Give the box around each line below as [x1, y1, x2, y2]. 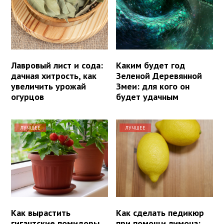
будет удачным [116, 90, 179, 102]
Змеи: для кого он [116, 80, 190, 92]
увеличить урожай [11, 80, 86, 92]
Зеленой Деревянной [116, 69, 202, 81]
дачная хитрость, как [11, 69, 96, 81]
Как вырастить [11, 206, 70, 218]
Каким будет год [116, 59, 185, 71]
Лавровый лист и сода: [11, 59, 103, 71]
